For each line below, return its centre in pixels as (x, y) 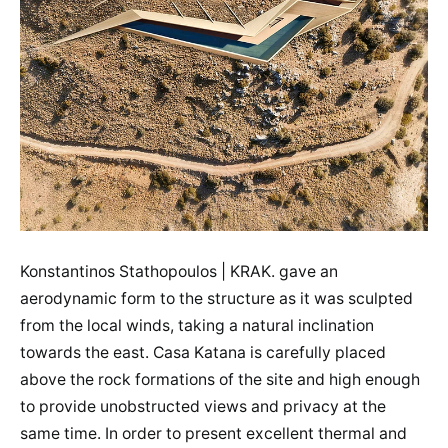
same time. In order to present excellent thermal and (213, 433)
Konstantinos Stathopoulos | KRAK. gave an (179, 271)
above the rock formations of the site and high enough (220, 379)
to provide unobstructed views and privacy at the (203, 406)
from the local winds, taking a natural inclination (197, 325)
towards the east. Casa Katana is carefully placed (203, 352)
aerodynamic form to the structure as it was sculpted (216, 298)
